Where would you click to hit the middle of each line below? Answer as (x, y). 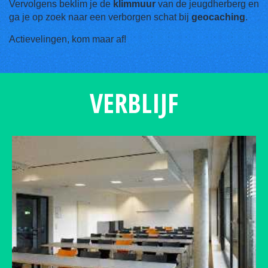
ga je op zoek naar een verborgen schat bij (100, 17)
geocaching (218, 17)
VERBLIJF (134, 103)
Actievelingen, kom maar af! (68, 39)
